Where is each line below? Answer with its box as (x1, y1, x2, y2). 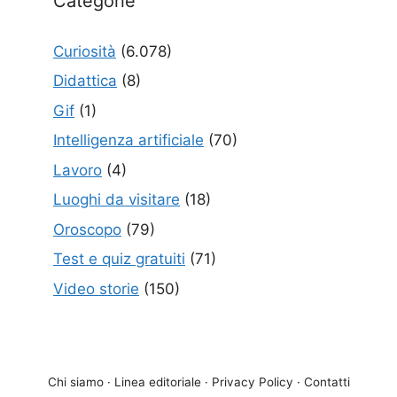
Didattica (53, 72, 117, 90)
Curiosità (53, 42, 116, 60)
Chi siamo (47, 374, 104, 389)
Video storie (53, 279, 139, 298)
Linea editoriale (113, 374, 201, 389)
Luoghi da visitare (53, 191, 180, 209)
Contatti (303, 374, 350, 389)
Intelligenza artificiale (53, 131, 204, 150)
